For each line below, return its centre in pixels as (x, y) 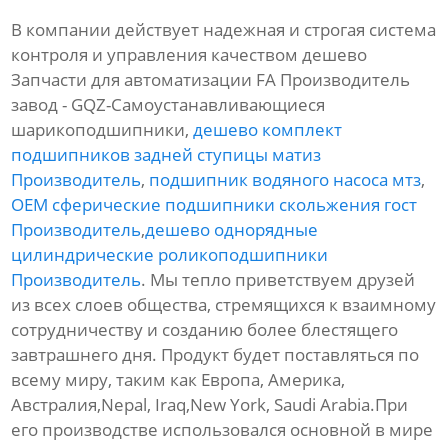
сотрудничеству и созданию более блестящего (205, 330)
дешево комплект (268, 130)
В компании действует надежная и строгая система (224, 30)
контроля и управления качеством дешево (189, 55)
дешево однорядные (232, 230)
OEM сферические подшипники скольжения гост (214, 205)
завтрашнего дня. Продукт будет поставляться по (215, 355)
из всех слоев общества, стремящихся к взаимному (224, 305)
